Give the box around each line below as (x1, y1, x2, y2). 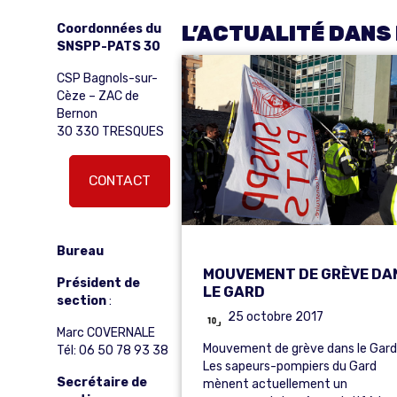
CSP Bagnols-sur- (57, 71, 158, 86)
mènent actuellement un (203, 377, 348, 393)
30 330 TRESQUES (57, 124, 164, 139)
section (57, 293, 106, 308)
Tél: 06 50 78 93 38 (57, 343, 168, 358)
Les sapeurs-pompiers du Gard (203, 359, 378, 375)
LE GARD (203, 284, 266, 300)
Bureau (57, 244, 104, 259)
